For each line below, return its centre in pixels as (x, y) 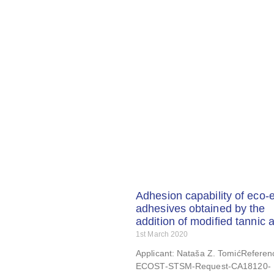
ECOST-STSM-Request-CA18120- (203, 266)
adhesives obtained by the (201, 208)
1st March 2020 (162, 234)
